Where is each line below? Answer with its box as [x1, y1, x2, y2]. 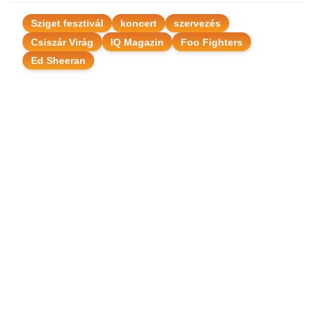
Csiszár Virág [31, 36, 94, 48]
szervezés [174, 18, 221, 30]
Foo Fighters [181, 36, 243, 48]
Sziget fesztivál [31, 18, 103, 30]
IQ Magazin [110, 36, 164, 48]
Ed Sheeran [31, 54, 86, 66]
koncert [120, 18, 157, 30]
